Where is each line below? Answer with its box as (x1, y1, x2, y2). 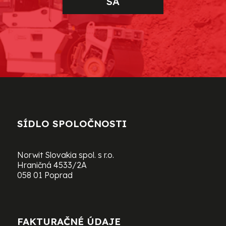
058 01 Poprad (17, 170, 73, 181)
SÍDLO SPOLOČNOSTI (17, 118, 127, 130)
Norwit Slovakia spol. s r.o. (17, 150, 114, 160)
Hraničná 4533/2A (17, 160, 87, 171)
